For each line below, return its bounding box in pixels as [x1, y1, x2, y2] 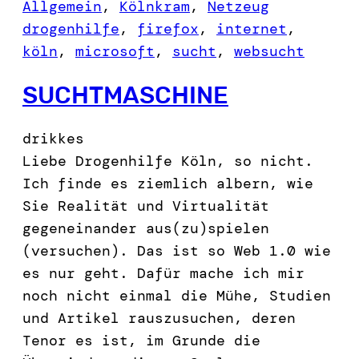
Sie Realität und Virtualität [22, 196, 269, 216]
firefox [137, 19, 199, 39]
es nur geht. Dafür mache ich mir [22, 264, 305, 284]
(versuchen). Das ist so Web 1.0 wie [22, 241, 331, 261]
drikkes [22, 129, 84, 149]
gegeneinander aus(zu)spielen [22, 219, 269, 239]
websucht [234, 42, 305, 62]
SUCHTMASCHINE [22, 80, 228, 109]
